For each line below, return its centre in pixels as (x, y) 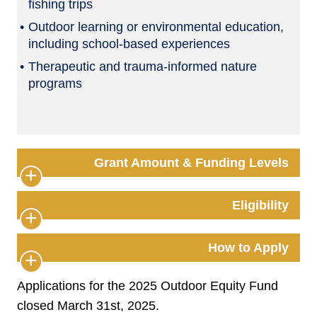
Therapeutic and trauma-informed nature (143, 66)
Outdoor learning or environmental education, (156, 27)
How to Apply (248, 247)
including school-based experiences (129, 44)
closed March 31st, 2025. (88, 305)
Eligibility (260, 205)
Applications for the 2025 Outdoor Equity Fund (148, 286)
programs (55, 83)
